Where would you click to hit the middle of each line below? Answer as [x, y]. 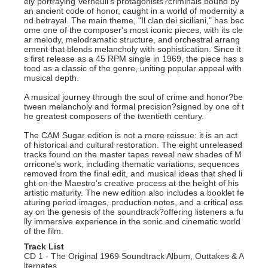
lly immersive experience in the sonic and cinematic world [132, 221]
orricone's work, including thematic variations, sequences [132, 164]
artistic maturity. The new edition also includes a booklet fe [134, 193]
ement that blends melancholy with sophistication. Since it [133, 49]
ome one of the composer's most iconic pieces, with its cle [133, 30]
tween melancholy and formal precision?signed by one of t [134, 106]
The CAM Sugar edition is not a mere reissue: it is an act [131, 135]
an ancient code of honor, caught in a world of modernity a [134, 11]
